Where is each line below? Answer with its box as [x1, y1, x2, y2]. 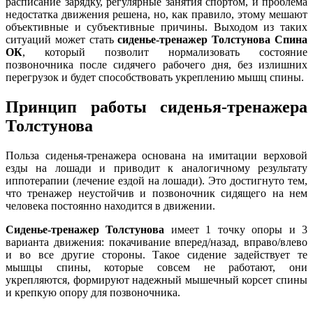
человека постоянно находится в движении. [6, 200, 215, 212]
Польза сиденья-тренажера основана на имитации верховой [6, 150, 307, 162]
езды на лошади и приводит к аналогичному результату [6, 162, 307, 175]
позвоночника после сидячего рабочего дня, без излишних [6, 59, 307, 71]
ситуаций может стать [6, 34, 118, 46]
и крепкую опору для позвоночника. [6, 286, 180, 299]
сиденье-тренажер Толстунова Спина [117, 34, 308, 46]
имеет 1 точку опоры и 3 [164, 224, 308, 236]
